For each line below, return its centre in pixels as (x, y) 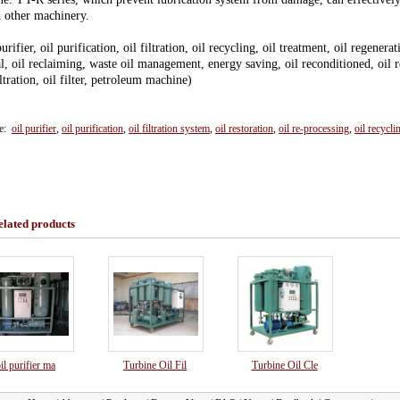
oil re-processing (314, 129)
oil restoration (244, 129)
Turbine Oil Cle (284, 365)
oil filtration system (169, 129)
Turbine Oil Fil (155, 365)
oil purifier (34, 129)
